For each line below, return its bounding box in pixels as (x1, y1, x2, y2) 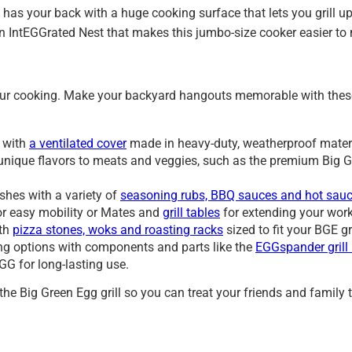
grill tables (163, 204, 220, 220)
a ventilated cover (29, 135, 126, 151)
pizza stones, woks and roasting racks (13, 222, 223, 237)
